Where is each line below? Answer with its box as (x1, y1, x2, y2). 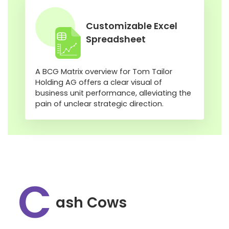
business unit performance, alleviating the (35, 87, 191, 98)
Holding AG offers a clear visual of (35, 77, 162, 87)
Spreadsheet (86, 33, 146, 46)
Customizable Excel (86, 19, 177, 33)
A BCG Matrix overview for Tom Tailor (35, 66, 172, 77)
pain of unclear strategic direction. (35, 98, 164, 109)
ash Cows (56, 192, 127, 213)
